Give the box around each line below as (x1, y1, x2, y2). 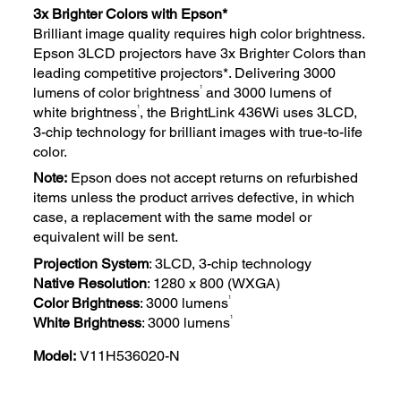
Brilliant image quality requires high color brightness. (33, 24, 365, 42)
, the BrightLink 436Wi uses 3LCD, (140, 103, 358, 121)
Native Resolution (33, 274, 148, 292)
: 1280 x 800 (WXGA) (147, 274, 281, 292)
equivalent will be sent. (33, 228, 179, 246)
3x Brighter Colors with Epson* (33, 4, 228, 22)
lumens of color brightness (33, 83, 200, 101)
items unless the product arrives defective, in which (33, 189, 355, 207)
